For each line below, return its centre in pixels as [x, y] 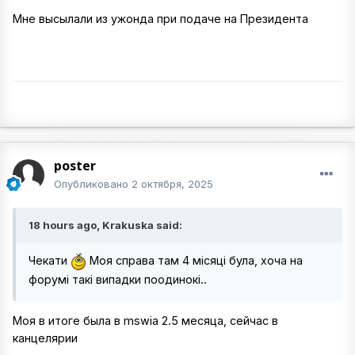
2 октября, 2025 [172, 184]
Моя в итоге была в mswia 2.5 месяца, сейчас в [145, 321]
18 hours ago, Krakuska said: [105, 225]
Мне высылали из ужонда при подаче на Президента [160, 19]
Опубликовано [93, 184]
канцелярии [45, 338]
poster [75, 166]
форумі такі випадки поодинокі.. [118, 280]
